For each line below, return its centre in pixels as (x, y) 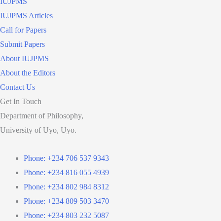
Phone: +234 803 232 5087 (66, 216)
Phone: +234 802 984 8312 (66, 187)
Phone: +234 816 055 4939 (66, 173)
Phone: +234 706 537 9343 (66, 158)
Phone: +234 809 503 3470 (66, 201)
